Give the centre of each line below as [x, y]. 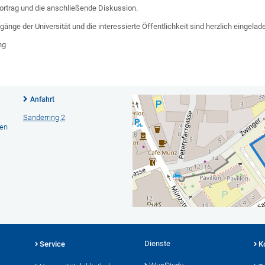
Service [52, 244]
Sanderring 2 [44, 117]
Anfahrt [42, 99]
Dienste [157, 243]
